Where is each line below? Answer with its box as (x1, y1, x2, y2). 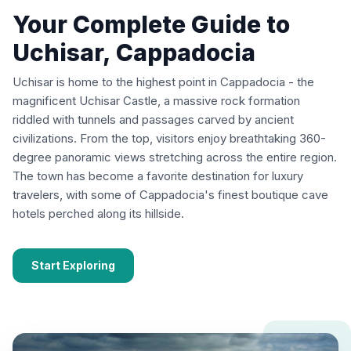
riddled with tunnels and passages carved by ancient (13, 111, 294, 127)
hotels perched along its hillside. (13, 205, 184, 221)
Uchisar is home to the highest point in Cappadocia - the (13, 74, 314, 89)
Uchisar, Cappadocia (13, 38, 255, 67)
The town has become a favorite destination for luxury (13, 168, 303, 183)
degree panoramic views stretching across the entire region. (13, 149, 337, 165)
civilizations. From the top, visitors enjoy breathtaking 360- (13, 130, 326, 146)
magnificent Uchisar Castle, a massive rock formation (13, 92, 300, 108)
